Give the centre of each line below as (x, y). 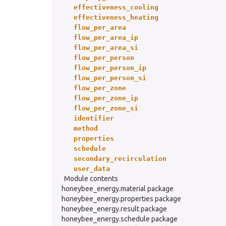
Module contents (91, 179)
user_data (92, 169)
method (86, 128)
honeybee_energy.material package (118, 189)
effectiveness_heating (116, 17)
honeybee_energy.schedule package (120, 219)
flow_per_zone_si (106, 108)
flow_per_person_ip (110, 68)
